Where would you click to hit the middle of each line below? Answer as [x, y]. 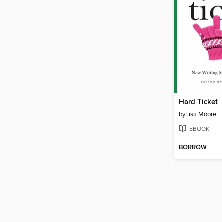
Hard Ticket [198, 102]
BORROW [193, 147]
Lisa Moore [201, 115]
